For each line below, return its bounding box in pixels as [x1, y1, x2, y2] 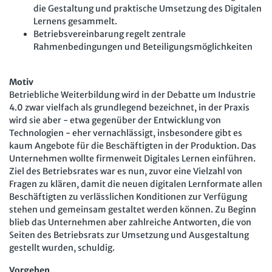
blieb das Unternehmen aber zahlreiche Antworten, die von [9, 216, 251, 228]
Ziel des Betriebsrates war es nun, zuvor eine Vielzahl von [9, 165, 242, 177]
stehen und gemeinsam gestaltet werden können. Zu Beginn [9, 203, 256, 215]
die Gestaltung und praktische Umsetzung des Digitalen [33, 2, 262, 14]
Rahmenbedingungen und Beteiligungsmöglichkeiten [33, 41, 253, 52]
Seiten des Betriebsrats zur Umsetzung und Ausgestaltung [9, 229, 249, 240]
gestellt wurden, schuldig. [9, 242, 115, 253]
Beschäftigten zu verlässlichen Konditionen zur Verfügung [9, 191, 247, 202]
